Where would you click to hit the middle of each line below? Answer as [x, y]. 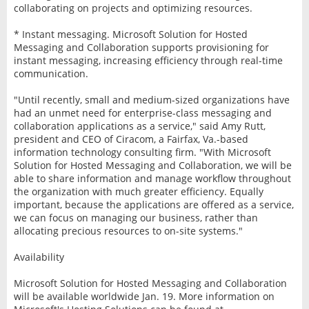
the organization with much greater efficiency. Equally [138, 191]
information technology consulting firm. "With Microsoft [142, 152]
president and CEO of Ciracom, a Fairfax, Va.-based [131, 139]
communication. [51, 73]
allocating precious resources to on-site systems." [128, 230]
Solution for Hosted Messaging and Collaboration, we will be [152, 165]
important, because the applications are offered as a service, [153, 204]
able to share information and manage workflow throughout [152, 178]
